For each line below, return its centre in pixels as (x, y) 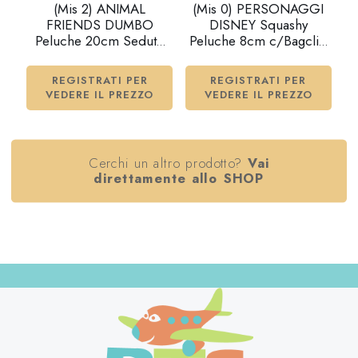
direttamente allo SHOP (179, 179)
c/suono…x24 (100, 57)
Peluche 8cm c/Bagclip (259, 41)
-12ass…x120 (258, 57)
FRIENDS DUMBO (99, 25)
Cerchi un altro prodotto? (165, 163)
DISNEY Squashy (258, 25)
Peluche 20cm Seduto (99, 41)
